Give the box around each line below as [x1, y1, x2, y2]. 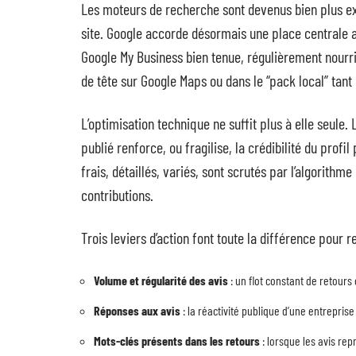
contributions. [81, 185, 153, 204]
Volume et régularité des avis [94, 273, 228, 288]
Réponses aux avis [94, 303, 180, 318]
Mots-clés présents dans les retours [94, 333, 260, 348]
